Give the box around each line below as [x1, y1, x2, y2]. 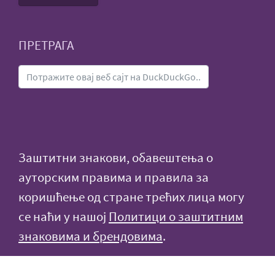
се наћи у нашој [18, 208, 109, 225]
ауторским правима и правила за [18, 169, 209, 185]
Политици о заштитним [109, 208, 243, 225]
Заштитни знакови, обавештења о [18, 149, 213, 166]
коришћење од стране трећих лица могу [18, 188, 244, 205]
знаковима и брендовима [18, 228, 163, 244]
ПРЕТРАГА [18, 37, 74, 53]
